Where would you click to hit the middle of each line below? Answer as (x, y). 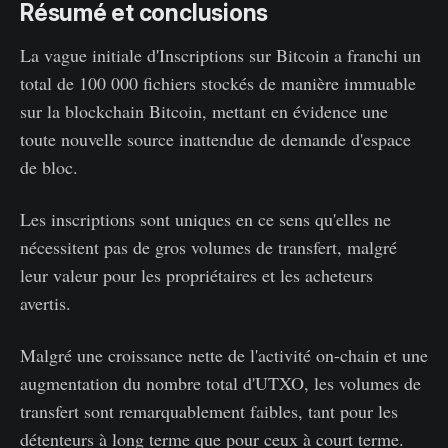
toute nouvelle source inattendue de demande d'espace (215, 138)
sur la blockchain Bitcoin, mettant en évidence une (204, 110)
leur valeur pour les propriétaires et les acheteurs (196, 274)
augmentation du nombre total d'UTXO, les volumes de (220, 382)
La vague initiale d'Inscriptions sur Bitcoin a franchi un (220, 54)
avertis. (45, 302)
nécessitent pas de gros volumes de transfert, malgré (208, 246)
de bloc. (49, 166)
